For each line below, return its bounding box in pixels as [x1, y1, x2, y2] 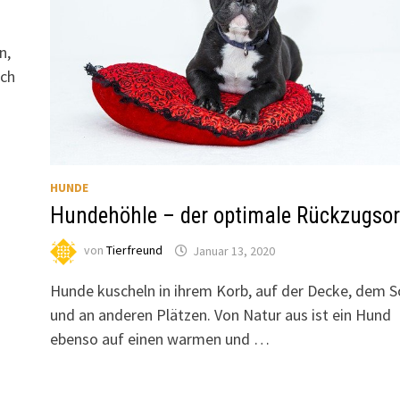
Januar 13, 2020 [192, 242, 275, 259]
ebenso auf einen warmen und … [49, 329, 270, 350]
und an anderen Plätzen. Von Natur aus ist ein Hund [49, 304, 391, 326]
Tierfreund [105, 242, 162, 259]
